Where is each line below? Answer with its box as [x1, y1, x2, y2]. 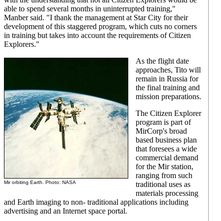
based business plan [136, 136, 197, 144]
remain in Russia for [136, 74, 198, 83]
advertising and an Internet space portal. [4, 207, 127, 215]
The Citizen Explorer [136, 109, 201, 117]
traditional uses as [136, 180, 190, 188]
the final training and [136, 83, 200, 92]
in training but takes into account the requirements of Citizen [4, 31, 191, 39]
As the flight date [136, 57, 189, 65]
